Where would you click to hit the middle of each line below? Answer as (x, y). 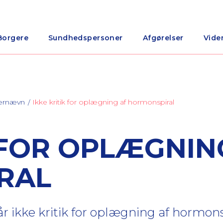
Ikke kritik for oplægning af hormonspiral (103, 102)
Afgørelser (163, 38)
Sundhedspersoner (85, 38)
